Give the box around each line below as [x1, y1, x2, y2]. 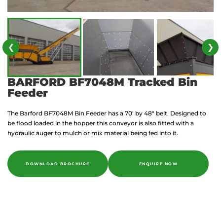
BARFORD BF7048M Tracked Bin [7, 75, 197, 89]
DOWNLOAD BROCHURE [26, 161, 90, 166]
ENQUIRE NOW [139, 161, 178, 166]
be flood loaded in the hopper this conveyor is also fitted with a [7, 119, 194, 127]
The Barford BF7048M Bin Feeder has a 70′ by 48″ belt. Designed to [7, 110, 206, 117]
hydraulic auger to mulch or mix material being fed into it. [7, 129, 178, 137]
